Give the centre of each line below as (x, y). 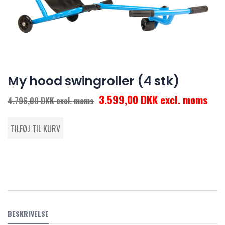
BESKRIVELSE (28, 213)
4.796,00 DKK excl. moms (51, 101)
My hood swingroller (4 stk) (93, 81)
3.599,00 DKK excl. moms (153, 99)
